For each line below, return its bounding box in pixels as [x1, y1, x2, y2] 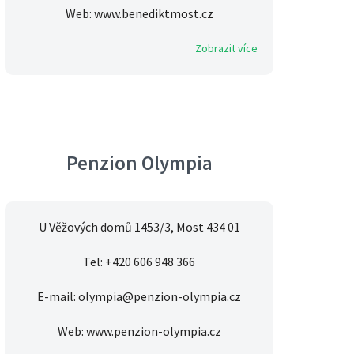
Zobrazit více [195, 41, 258, 56]
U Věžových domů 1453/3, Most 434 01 [38, 219, 240, 235]
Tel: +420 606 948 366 [83, 254, 195, 270]
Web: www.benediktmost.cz [65, 6, 213, 22]
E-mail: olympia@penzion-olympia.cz [37, 288, 241, 305]
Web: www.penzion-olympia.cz [57, 323, 221, 340]
